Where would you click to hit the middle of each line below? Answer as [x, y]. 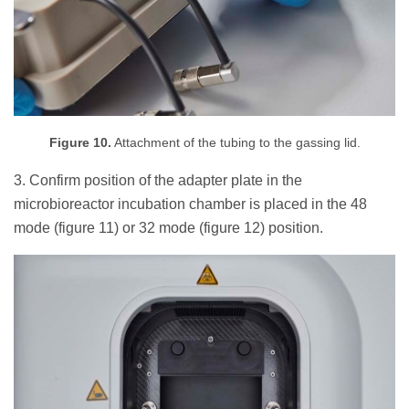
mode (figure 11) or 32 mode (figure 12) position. [168, 228]
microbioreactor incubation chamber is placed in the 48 [190, 204]
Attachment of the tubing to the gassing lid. [236, 143]
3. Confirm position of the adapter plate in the [158, 181]
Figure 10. [80, 143]
